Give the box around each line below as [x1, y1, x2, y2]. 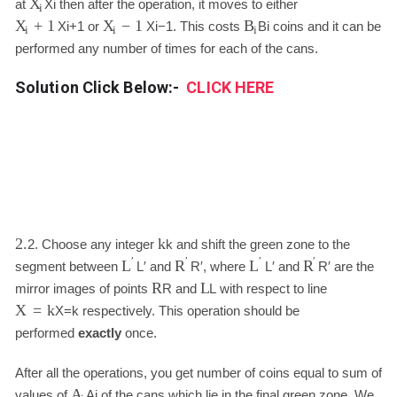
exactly [77, 325, 121, 340]
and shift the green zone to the [172, 237, 350, 252]
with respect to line [215, 281, 331, 296]
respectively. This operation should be [78, 303, 300, 318]
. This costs [172, 19, 244, 34]
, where [203, 259, 250, 274]
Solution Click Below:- [14, 78, 187, 97]
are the [331, 259, 375, 274]
